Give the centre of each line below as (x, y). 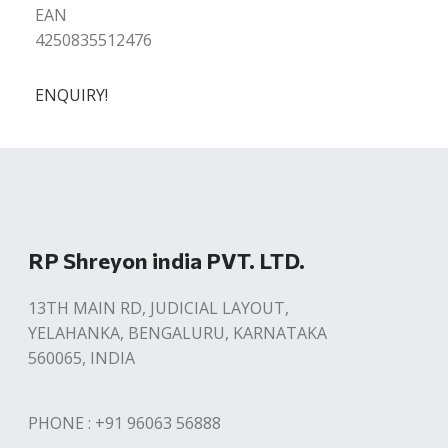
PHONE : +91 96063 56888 (124, 423)
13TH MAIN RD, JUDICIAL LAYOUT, (158, 308)
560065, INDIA (81, 358)
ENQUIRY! (72, 95)
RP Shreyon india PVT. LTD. (166, 260)
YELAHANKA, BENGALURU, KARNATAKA (177, 333)
